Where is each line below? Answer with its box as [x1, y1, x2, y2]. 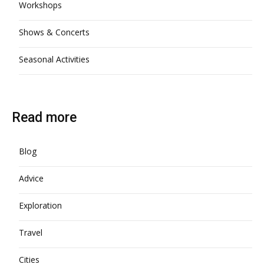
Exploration [19, 200, 62, 211]
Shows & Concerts [19, 27, 90, 38]
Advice [19, 173, 44, 184]
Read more [12, 110, 77, 126]
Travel [19, 227, 42, 238]
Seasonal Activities [19, 54, 90, 65]
